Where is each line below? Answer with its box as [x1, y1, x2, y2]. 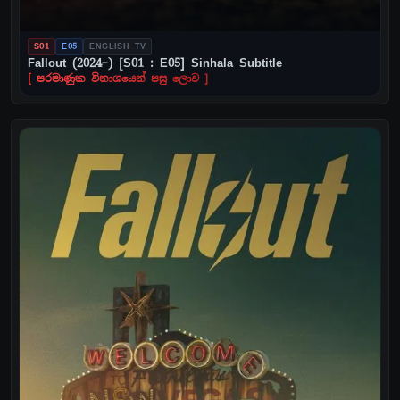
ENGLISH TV [89, 41, 146, 53]
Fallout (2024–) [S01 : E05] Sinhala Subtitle [28, 55, 282, 71]
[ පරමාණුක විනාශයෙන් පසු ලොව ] [28, 72, 208, 87]
